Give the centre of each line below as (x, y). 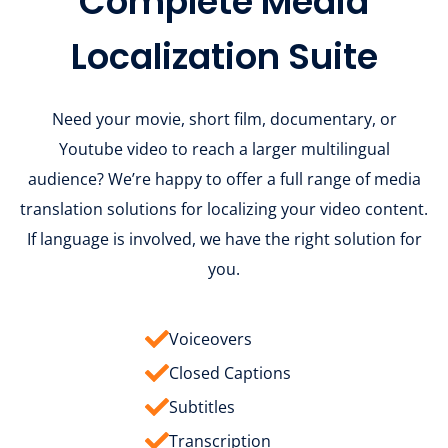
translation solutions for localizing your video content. (224, 209)
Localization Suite (224, 57)
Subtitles (202, 407)
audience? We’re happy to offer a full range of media (224, 179)
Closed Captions (230, 373)
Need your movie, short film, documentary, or (224, 119)
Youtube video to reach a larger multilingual (224, 149)
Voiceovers (210, 339)
